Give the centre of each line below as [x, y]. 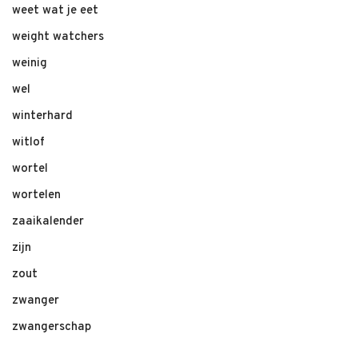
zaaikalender [48, 222]
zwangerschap [52, 327]
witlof [28, 143]
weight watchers [58, 37]
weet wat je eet [55, 11]
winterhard [42, 116]
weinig [30, 64]
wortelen [36, 195]
